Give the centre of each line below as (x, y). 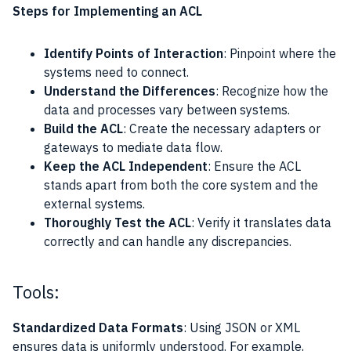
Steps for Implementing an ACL (107, 11)
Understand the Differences (130, 90)
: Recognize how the (272, 90)
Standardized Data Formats (98, 327)
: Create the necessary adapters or (222, 128)
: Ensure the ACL (254, 166)
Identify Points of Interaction (134, 53)
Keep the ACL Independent (126, 166)
